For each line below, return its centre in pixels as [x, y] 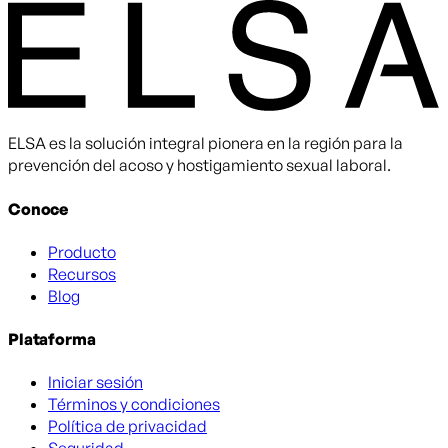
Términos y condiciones [134, 404]
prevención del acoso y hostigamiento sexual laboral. [199, 165]
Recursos [82, 273]
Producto [82, 251]
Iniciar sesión [95, 382]
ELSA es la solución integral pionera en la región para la [205, 143]
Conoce [38, 208]
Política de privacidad [127, 426]
